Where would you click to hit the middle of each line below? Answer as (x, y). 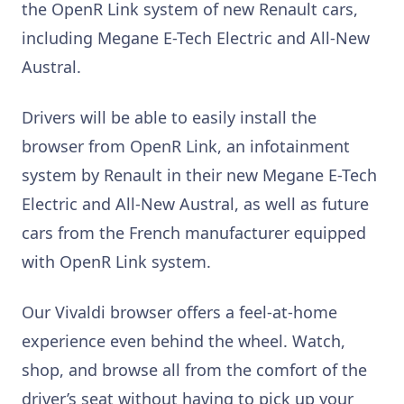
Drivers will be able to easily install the (169, 118)
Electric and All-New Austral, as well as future (195, 204)
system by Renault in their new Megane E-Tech (199, 175)
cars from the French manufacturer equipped (194, 233)
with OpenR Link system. (116, 262)
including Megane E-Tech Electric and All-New (196, 38)
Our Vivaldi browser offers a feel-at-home (179, 312)
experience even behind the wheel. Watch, (184, 341)
